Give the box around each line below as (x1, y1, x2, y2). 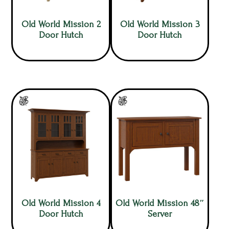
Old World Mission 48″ (115, 198, 204, 209)
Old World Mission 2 (21, 19, 101, 29)
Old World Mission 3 (120, 19, 200, 29)
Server (148, 209, 172, 219)
